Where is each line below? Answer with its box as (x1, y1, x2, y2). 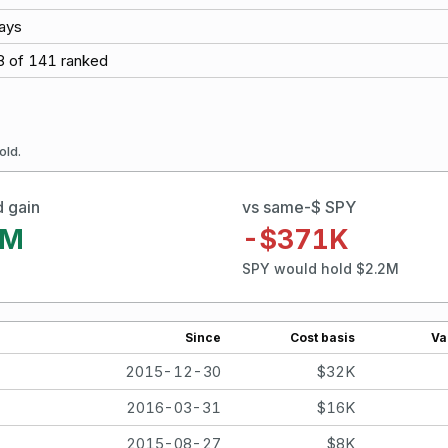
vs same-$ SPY (242, 196, 356, 217)
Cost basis (290, 329, 355, 345)
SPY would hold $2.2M (242, 260, 399, 278)
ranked (57, 51, 108, 70)
